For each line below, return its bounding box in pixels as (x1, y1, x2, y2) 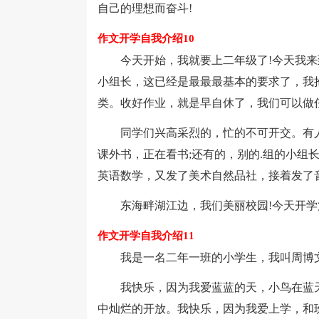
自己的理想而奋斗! (98, 2, 192, 14)
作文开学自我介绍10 (98, 33, 194, 44)
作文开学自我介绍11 (98, 230, 194, 241)
